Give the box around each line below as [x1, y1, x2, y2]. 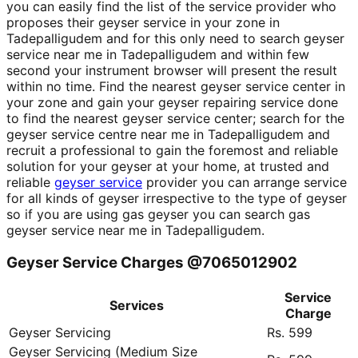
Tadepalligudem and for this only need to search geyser [6, 30, 344, 47]
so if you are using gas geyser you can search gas [6, 206, 310, 223]
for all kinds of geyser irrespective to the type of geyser [6, 190, 347, 207]
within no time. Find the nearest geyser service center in [6, 78, 345, 95]
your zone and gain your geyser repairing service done [6, 94, 338, 111]
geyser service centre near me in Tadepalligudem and [6, 126, 330, 143]
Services [109, 296, 164, 313]
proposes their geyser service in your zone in [6, 14, 280, 31]
